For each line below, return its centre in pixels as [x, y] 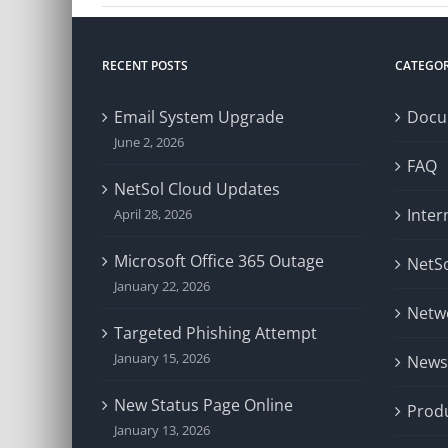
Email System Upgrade [199, 117]
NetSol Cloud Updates [197, 189]
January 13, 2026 [162, 430]
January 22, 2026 [162, 286]
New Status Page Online [203, 405]
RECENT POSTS [145, 65]
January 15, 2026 [162, 358]
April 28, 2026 [153, 214]
